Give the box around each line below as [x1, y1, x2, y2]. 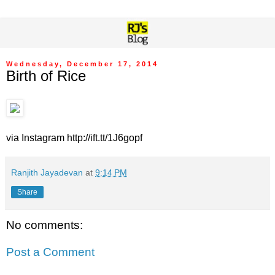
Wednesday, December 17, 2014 [6, 60, 158, 68]
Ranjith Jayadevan [11, 167, 83, 177]
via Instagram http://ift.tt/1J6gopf [6, 132, 142, 143]
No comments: [6, 218, 83, 231]
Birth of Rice [6, 68, 86, 85]
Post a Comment [6, 245, 95, 258]
